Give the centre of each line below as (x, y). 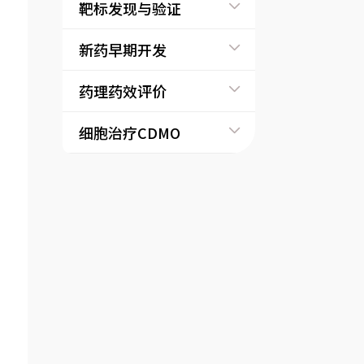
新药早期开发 (123, 50)
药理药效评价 (123, 91)
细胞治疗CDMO (130, 132)
